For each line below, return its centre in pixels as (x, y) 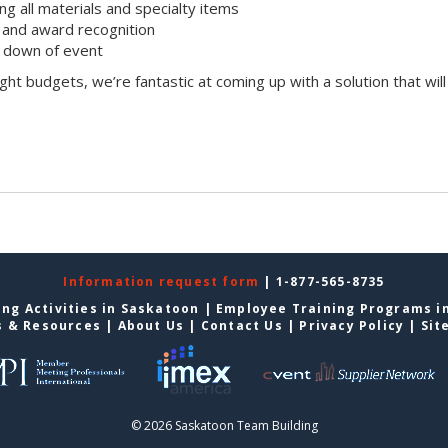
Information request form (163, 282)
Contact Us (241, 326)
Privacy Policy (352, 326)
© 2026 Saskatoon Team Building (224, 426)
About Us (151, 326)
